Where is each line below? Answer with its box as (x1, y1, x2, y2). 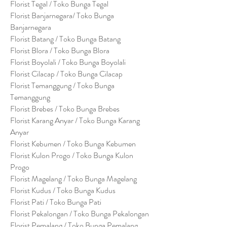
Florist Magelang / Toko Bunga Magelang (10, 173, 137, 184)
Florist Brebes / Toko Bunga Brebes (10, 103, 120, 115)
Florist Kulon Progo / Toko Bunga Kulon (10, 149, 133, 161)
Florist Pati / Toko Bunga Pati (10, 196, 101, 208)
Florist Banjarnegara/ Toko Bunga (10, 10, 114, 21)
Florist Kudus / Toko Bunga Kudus (10, 184, 116, 196)
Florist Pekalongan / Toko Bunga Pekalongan (10, 208, 149, 219)
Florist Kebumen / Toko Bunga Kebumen (10, 138, 136, 149)
